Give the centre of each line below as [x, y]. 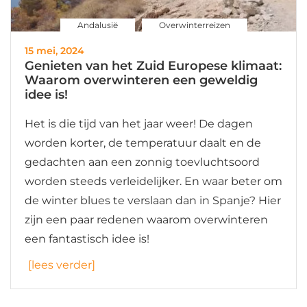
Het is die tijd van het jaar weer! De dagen [139, 124]
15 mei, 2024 [54, 51]
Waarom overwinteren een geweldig [141, 81]
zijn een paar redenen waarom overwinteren [146, 220]
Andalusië [97, 25]
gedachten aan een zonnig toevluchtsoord [142, 162]
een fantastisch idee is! [87, 239]
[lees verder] [62, 265]
